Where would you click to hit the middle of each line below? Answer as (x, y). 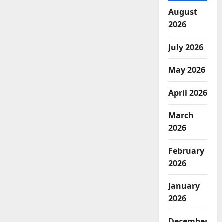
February (186, 151)
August (183, 12)
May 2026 (187, 70)
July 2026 (186, 47)
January (184, 186)
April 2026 (188, 93)
